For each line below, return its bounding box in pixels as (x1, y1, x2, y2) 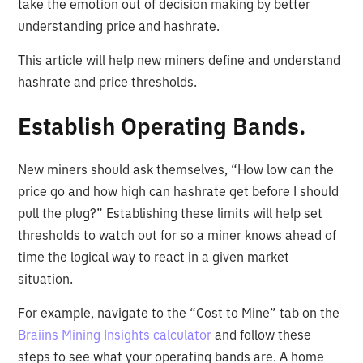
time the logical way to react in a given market (18, 248, 290, 265)
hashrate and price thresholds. (18, 73, 198, 90)
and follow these (211, 326, 312, 343)
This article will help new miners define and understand (18, 51, 341, 68)
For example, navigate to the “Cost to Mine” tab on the (18, 304, 340, 321)
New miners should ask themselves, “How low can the (18, 160, 335, 177)
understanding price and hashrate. (18, 17, 220, 34)
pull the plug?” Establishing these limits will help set (18, 204, 323, 221)
